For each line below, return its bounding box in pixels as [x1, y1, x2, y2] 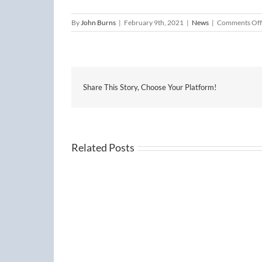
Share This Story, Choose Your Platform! [83, 82, 216, 92]
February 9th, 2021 [124, 18, 184, 27]
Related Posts [71, 141, 135, 154]
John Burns [81, 18, 116, 27]
